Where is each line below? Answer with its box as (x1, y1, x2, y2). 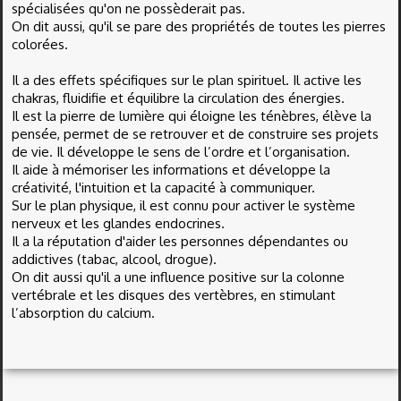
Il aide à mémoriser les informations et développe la (12, 161, 330, 178)
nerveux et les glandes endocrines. (12, 215, 228, 232)
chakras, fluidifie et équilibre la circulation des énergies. (12, 90, 348, 107)
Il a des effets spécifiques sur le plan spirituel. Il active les (12, 72, 362, 89)
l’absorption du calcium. (12, 304, 155, 321)
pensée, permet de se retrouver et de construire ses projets (12, 125, 379, 142)
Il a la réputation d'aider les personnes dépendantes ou (12, 233, 348, 250)
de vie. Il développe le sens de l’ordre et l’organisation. (12, 143, 354, 160)
